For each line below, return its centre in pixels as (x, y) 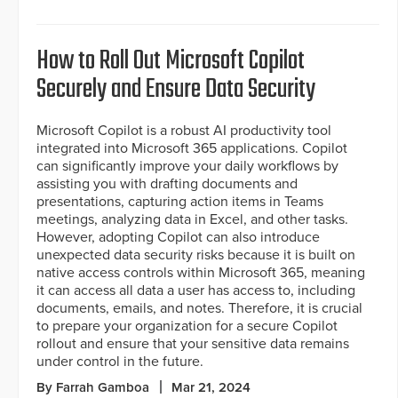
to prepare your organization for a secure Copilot (187, 326)
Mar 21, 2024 (211, 387)
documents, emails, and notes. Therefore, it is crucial (199, 308)
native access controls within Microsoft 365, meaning (201, 272)
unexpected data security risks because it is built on (196, 255)
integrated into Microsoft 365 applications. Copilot (192, 148)
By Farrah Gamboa (93, 387)
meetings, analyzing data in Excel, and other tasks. (192, 219)
